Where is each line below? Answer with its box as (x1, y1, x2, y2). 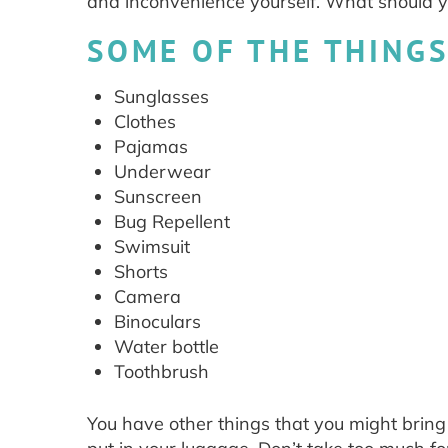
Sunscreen (114, 185, 202, 209)
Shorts (114, 260, 168, 284)
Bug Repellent (114, 210, 230, 234)
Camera (114, 285, 181, 309)
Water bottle (114, 335, 219, 359)
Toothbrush (114, 360, 209, 384)
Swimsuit (114, 235, 190, 259)
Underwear (114, 160, 211, 184)
